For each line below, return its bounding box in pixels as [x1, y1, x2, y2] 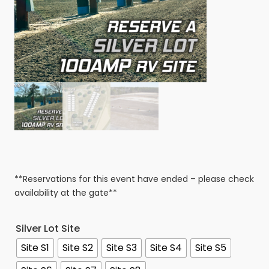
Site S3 [106, 241, 137, 255]
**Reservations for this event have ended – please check [14, 172, 254, 185]
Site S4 [150, 241, 182, 255]
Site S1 [21, 241, 49, 255]
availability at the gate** [14, 186, 117, 199]
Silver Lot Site [16, 221, 80, 235]
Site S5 [195, 241, 226, 255]
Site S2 [62, 241, 93, 255]
